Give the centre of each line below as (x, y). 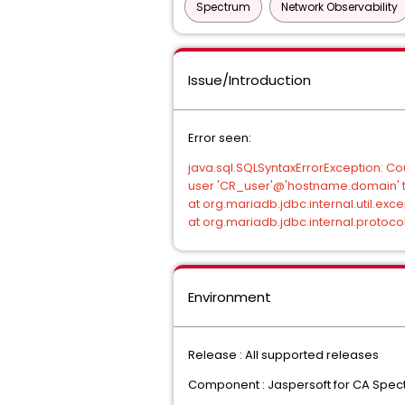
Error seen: (220, 138)
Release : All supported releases (283, 355)
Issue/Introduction (250, 80)
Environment (230, 297)
